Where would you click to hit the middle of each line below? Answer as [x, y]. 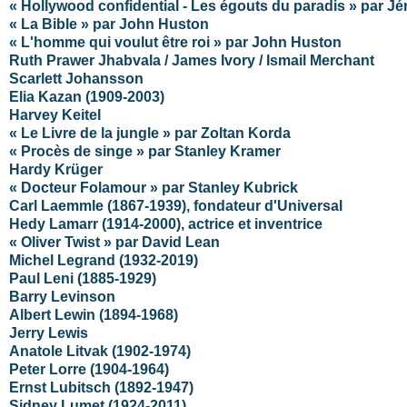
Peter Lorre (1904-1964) [89, 369]
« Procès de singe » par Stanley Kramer [145, 151]
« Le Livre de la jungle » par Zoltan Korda [150, 133]
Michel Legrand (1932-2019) [104, 260]
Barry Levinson [62, 296]
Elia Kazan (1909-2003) [87, 96]
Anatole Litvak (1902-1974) [100, 351]
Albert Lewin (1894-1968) [94, 314]
